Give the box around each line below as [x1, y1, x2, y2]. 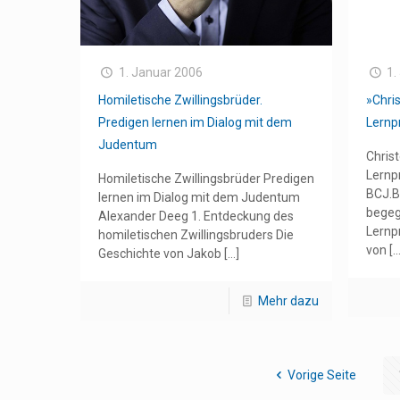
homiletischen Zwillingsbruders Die [98, 227, 295, 242]
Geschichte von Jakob [98, 246, 222, 261]
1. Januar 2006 [118, 64, 203, 79]
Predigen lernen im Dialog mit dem [98, 114, 293, 129]
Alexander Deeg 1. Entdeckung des [98, 208, 295, 223]
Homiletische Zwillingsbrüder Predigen [98, 171, 315, 186]
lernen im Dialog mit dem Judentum [98, 189, 301, 204]
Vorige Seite [287, 367, 356, 382]
